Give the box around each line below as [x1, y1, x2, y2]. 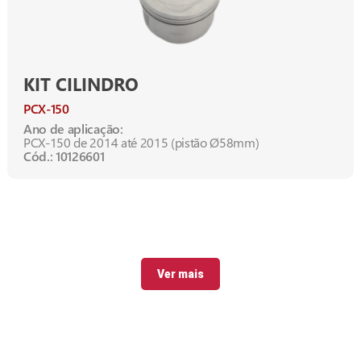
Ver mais [157, 268, 204, 281]
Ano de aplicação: [23, 120, 123, 138]
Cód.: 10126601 [23, 147, 105, 165]
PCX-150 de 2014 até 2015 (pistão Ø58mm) [23, 134, 259, 151]
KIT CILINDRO [23, 72, 139, 97]
